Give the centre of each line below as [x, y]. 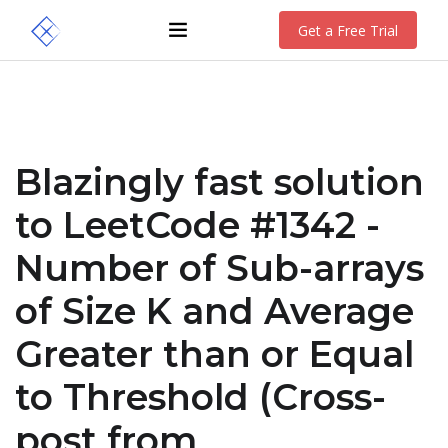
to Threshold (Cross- [200, 397]
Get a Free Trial [348, 30]
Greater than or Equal [214, 354]
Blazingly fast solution [219, 182]
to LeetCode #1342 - [197, 225]
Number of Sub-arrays [219, 268]
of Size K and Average [214, 311]
